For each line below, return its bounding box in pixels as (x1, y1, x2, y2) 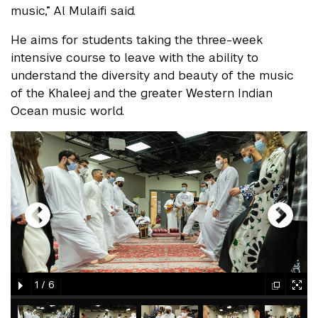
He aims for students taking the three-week (11, 32, 263, 48)
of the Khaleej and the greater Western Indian (11, 85, 273, 102)
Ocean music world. (11, 103, 124, 119)
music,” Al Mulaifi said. (11, 3, 139, 19)
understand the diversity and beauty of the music (11, 67, 294, 84)
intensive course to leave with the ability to (11, 50, 258, 66)
